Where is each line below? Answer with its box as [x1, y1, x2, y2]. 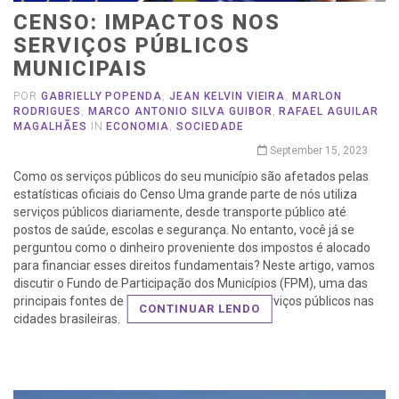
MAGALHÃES [13, 120, 87, 134]
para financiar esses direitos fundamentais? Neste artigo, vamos [13, 258, 375, 273]
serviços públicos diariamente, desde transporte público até [13, 205, 346, 220]
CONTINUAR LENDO [138, 302, 261, 316]
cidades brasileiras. [13, 312, 120, 327]
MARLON [292, 90, 343, 103]
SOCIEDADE [176, 120, 244, 134]
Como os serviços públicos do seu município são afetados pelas [13, 169, 369, 184]
